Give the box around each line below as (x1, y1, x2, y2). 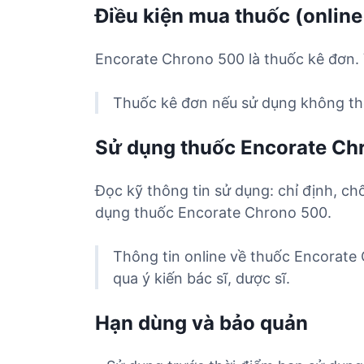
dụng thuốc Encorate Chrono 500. (95, 204, 331, 221)
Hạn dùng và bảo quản (95, 311, 308, 335)
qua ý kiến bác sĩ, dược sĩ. (113, 270, 290, 287)
